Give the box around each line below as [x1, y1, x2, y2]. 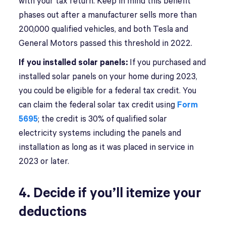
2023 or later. [19, 157, 70, 166]
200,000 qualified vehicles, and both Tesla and [19, 25, 189, 34]
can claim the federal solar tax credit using [19, 100, 178, 110]
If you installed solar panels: [19, 58, 128, 68]
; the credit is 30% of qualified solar [38, 115, 167, 124]
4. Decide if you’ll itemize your [19, 186, 202, 201]
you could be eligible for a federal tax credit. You [19, 86, 197, 96]
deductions [19, 204, 87, 220]
